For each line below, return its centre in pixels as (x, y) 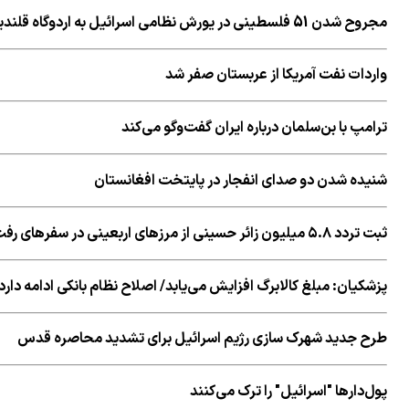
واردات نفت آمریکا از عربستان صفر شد (276, 75)
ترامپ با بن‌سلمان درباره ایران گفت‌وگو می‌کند (254, 128)
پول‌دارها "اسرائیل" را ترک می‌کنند (288, 392)
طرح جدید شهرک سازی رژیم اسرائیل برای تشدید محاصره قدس (202, 339)
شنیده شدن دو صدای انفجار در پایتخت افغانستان (241, 181)
